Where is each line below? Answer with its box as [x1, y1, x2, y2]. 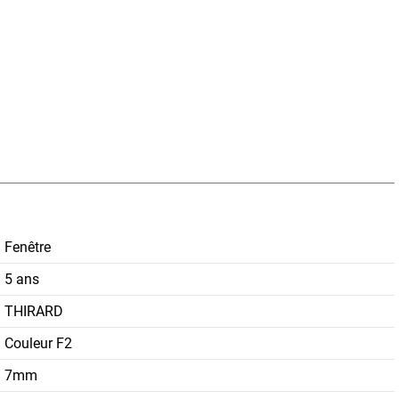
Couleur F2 [4, 334, 72, 352]
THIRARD [4, 302, 63, 320]
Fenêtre [4, 238, 51, 256]
